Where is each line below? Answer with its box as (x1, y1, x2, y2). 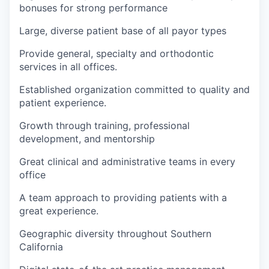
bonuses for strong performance (19, 2, 168, 14)
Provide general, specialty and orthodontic (19, 47, 214, 59)
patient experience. (19, 97, 106, 109)
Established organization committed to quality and (19, 83, 250, 95)
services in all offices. (19, 61, 117, 73)
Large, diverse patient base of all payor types (19, 25, 226, 37)
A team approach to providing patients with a (19, 192, 227, 204)
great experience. (19, 205, 98, 217)
